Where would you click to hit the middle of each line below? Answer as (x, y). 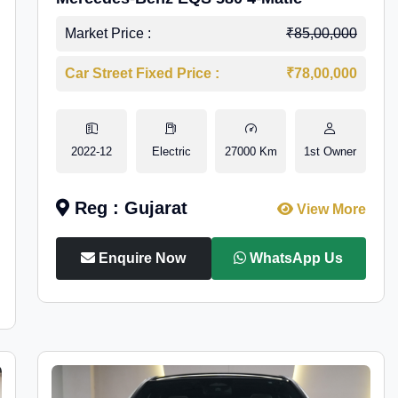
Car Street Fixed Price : (143, 73)
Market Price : (108, 33)
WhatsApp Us (295, 258)
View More (329, 209)
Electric (171, 151)
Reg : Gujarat (129, 208)
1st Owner (330, 151)
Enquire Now (141, 258)
